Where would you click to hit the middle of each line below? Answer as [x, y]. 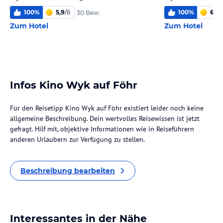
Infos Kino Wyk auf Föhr [74, 85]
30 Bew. [89, 12]
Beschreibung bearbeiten [68, 171]
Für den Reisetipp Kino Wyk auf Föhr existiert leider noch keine [107, 108]
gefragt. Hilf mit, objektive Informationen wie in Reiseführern [102, 129]
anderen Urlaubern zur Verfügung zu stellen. [77, 139]
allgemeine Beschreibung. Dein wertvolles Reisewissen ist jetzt [105, 118]
